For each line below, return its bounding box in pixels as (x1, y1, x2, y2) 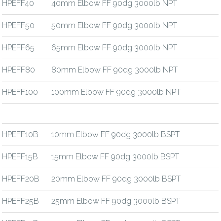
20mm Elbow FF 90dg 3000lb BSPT (49, 174, 181, 184)
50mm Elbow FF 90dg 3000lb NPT (49, 20, 178, 30)
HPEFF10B (2, 129, 39, 139)
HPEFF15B (2, 151, 38, 161)
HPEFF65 (2, 42, 35, 52)
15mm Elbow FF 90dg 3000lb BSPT (49, 151, 180, 161)
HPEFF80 (2, 65, 36, 74)
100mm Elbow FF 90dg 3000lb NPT (49, 87, 181, 97)
